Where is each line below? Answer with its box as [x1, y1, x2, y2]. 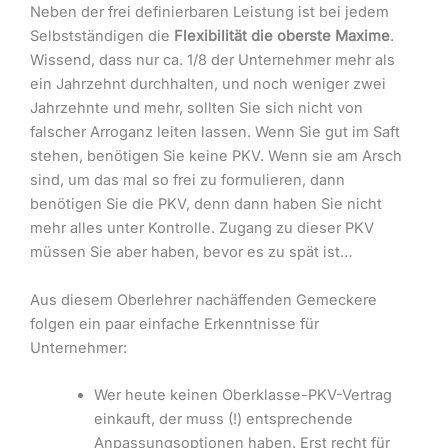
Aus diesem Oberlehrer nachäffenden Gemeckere [30, 290, 377, 309]
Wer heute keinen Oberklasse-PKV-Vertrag [93, 386, 392, 405]
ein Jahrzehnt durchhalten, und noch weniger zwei [30, 75, 386, 94]
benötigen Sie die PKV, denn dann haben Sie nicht [30, 195, 382, 214]
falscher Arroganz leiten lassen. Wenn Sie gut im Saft [30, 123, 400, 142]
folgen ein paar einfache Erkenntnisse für [30, 314, 319, 333]
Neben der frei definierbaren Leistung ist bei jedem [30, 3, 389, 22]
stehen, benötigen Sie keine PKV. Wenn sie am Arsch [30, 147, 402, 166]
